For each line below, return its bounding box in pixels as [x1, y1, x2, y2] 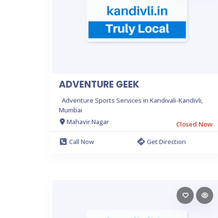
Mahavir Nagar [67, 117, 109, 126]
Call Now [69, 137, 94, 146]
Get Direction [147, 137, 186, 146]
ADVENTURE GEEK [59, 77, 139, 91]
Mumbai [59, 105, 82, 114]
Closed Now [176, 119, 213, 128]
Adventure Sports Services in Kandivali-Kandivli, [62, 95, 203, 105]
